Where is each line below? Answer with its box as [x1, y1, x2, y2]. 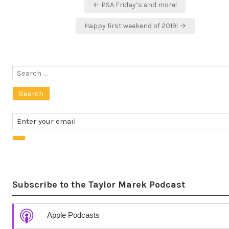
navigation [18, 8, 81, 22]
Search [12, 67, 37, 76]
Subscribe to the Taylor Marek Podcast [12, 179, 185, 190]
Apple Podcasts [47, 211, 100, 220]
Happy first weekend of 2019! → [84, 21, 186, 30]
